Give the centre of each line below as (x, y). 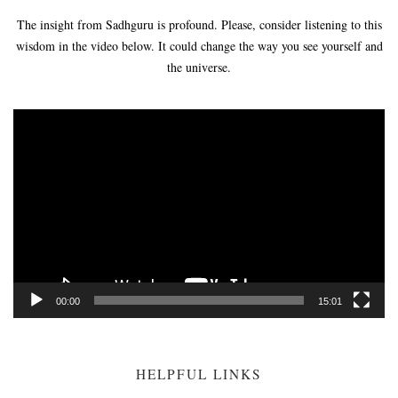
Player (214, 139)
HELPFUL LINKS (199, 374)
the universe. (199, 67)
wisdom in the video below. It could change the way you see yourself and (199, 45)
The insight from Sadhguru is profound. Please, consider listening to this (199, 24)
